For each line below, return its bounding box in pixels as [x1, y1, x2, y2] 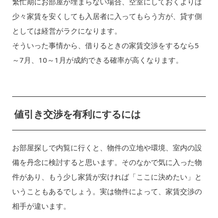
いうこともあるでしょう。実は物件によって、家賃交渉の [12, 186, 202, 197]
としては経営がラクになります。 [12, 26, 122, 36]
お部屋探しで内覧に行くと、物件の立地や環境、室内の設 [12, 143, 202, 153]
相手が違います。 [12, 201, 71, 211]
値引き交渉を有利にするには [14, 107, 141, 121]
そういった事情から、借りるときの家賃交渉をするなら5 [12, 40, 199, 51]
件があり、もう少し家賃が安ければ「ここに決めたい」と [12, 172, 202, 182]
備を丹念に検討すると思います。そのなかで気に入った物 [12, 157, 202, 167]
